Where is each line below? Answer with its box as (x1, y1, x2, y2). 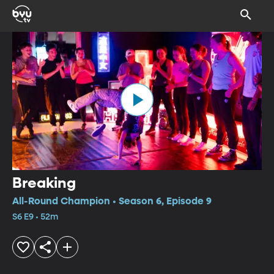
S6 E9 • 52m (12, 212, 58, 221)
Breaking (12, 176, 76, 191)
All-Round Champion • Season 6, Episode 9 (12, 196, 212, 207)
